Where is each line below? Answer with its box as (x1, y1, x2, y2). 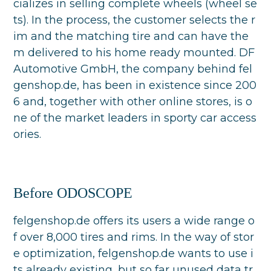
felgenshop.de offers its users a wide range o (13, 214, 255, 228)
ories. (13, 128, 42, 142)
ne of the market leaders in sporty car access (13, 111, 257, 125)
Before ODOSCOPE (13, 185, 137, 201)
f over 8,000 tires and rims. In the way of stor (13, 230, 255, 244)
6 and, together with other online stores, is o (13, 95, 253, 109)
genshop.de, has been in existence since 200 (13, 79, 257, 93)
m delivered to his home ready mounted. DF (13, 46, 255, 60)
